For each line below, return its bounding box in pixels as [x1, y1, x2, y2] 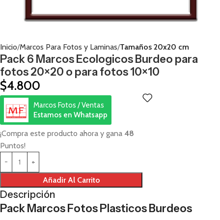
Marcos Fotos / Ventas [33, 100, 104, 110]
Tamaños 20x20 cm [120, 42, 189, 52]
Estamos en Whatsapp [33, 110, 108, 119]
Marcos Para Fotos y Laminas [20, 42, 117, 52]
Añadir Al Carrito [42, 175, 100, 185]
